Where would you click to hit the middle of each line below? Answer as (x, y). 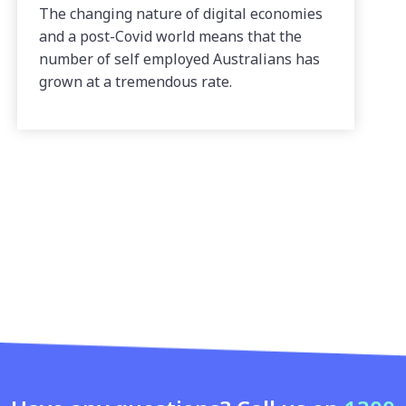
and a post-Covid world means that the (170, 36)
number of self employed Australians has (179, 58)
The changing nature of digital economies (180, 13)
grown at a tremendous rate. (135, 81)
